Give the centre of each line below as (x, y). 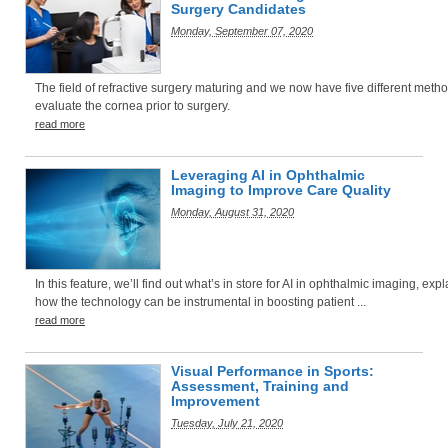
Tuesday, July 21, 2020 (227, 423)
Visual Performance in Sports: (272, 371)
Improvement (215, 401)
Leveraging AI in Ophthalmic (268, 175)
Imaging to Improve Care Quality (281, 190)
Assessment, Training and (260, 386)
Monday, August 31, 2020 (232, 212)
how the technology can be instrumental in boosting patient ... (200, 302)
